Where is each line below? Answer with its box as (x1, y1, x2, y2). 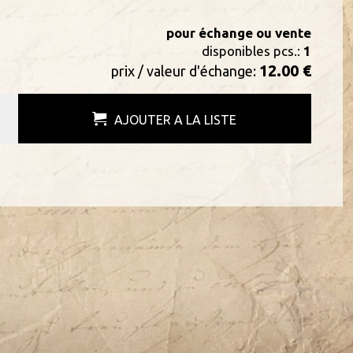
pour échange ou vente (165, 25, 311, 40)
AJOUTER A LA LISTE (114, 113, 237, 127)
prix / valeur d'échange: (110, 63, 259, 79)
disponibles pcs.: (201, 43, 303, 58)
